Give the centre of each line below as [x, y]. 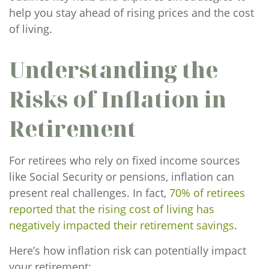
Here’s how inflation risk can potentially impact [128, 250]
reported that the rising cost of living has [112, 209]
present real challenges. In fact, [89, 193]
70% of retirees [207, 193]
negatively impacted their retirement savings [122, 225]
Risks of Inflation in [118, 99]
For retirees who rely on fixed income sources [125, 160]
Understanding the [113, 70]
